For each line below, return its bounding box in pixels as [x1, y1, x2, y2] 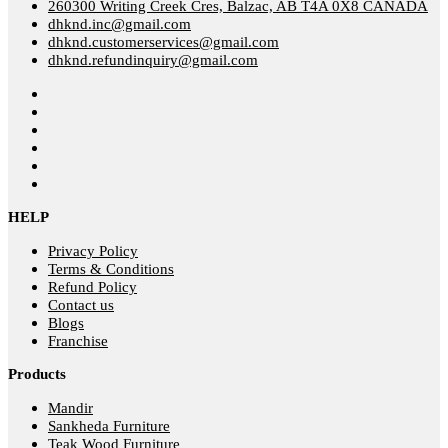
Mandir [48, 400, 93, 417]
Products [8, 366, 66, 383]
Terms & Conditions [48, 261, 174, 278]
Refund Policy [48, 279, 137, 296]
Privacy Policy [48, 243, 138, 260]
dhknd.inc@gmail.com [48, 16, 191, 33]
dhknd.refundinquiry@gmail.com [48, 52, 258, 69]
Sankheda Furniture [48, 418, 170, 435]
